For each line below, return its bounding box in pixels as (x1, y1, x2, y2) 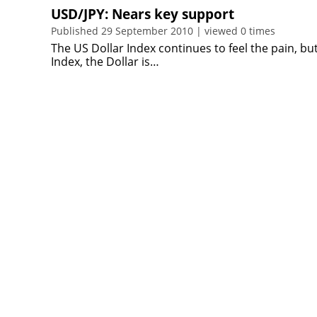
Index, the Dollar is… (51, 54, 159, 69)
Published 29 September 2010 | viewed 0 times (51, 24, 275, 38)
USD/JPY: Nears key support (51, 5, 234, 23)
